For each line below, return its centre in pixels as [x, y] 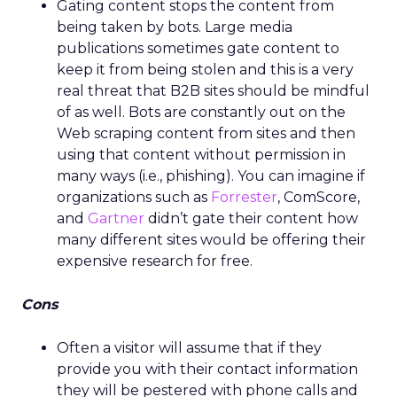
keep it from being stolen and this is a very [205, 70]
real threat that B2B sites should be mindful [213, 91]
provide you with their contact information [207, 369]
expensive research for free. [155, 261]
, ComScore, [319, 197]
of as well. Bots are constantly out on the [201, 112]
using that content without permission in [201, 155]
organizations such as [134, 197]
